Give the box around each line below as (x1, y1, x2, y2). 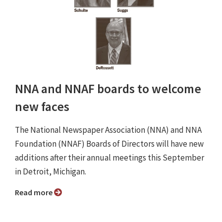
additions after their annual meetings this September (15, 152, 204, 163)
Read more (19, 187, 54, 197)
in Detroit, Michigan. (15, 166, 86, 177)
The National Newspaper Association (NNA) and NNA (15, 124, 202, 135)
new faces (15, 98, 69, 114)
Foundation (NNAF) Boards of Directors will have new (15, 138, 204, 149)
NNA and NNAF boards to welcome (15, 80, 201, 97)
